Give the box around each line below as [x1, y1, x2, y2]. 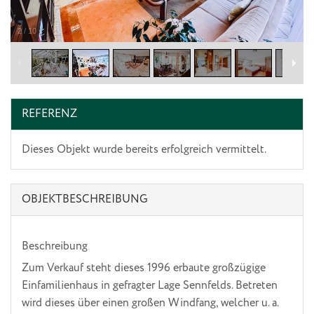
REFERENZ [22, 106, 77, 123]
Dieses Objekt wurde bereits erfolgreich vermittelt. [22, 142, 266, 158]
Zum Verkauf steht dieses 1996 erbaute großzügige [22, 260, 266, 277]
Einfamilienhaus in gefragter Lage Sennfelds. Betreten [22, 278, 278, 294]
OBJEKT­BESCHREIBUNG [22, 191, 148, 208]
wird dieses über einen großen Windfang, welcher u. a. [22, 295, 278, 312]
